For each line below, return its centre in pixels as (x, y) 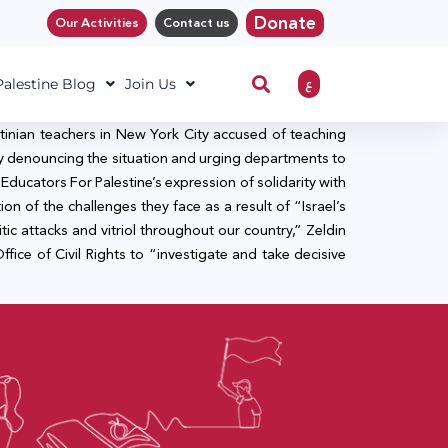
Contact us (196, 23)
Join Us (150, 84)
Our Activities (97, 23)
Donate (285, 23)
